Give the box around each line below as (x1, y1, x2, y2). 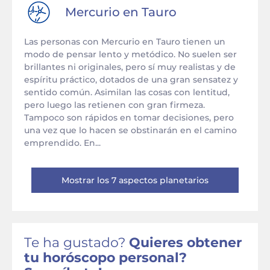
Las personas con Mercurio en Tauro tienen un (24, 36, 225, 47)
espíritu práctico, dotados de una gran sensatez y (24, 74, 238, 85)
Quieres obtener (129, 234, 242, 251)
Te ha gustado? (24, 234, 129, 251)
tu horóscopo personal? (24, 250, 187, 266)
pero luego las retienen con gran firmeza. (24, 99, 205, 110)
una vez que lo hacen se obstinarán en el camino (24, 125, 237, 136)
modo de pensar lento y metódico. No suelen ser (24, 49, 237, 60)
